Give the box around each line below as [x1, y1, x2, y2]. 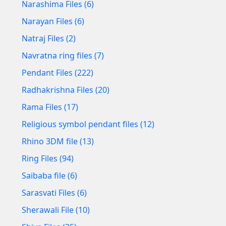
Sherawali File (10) [22, 204, 90, 215]
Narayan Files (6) [22, 15, 84, 27]
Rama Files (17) [22, 101, 78, 112]
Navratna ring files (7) [22, 49, 104, 61]
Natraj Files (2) [22, 32, 76, 44]
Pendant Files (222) [22, 67, 93, 78]
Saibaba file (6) [22, 169, 77, 181]
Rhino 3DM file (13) [22, 135, 94, 147]
